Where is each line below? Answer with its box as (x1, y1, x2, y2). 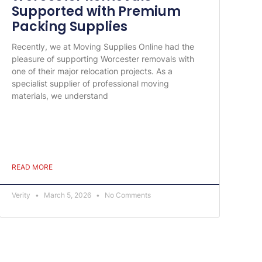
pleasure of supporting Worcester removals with (12, 54, 195, 64)
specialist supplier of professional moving (12, 78, 170, 89)
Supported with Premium (12, 2, 181, 21)
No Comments (103, 190, 151, 199)
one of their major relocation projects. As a (12, 66, 173, 77)
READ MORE (12, 162, 53, 171)
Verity (12, 190, 33, 199)
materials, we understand (12, 91, 109, 101)
